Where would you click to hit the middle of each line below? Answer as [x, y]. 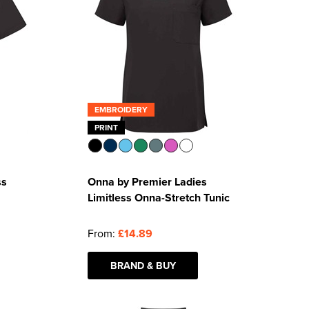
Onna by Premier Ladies [148, 182]
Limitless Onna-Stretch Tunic [159, 198]
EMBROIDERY [121, 109]
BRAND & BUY [143, 265]
